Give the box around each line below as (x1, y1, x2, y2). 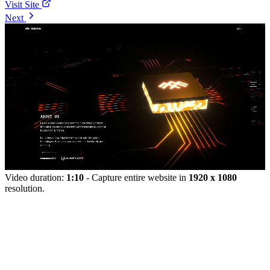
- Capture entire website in (84, 172, 189, 183)
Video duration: (5, 172, 66, 183)
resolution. (5, 183, 45, 193)
